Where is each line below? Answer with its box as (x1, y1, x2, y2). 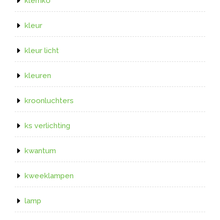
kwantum (25, 146, 56, 155)
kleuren (25, 71, 51, 80)
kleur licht (25, 46, 59, 55)
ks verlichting (25, 121, 70, 130)
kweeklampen (25, 171, 74, 180)
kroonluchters (25, 96, 74, 105)
